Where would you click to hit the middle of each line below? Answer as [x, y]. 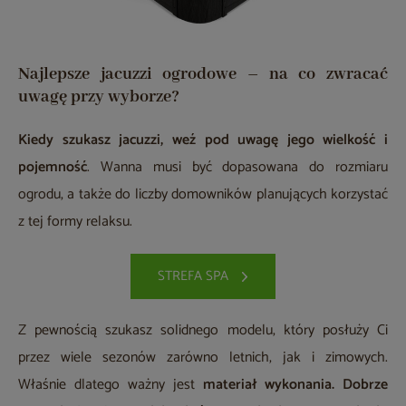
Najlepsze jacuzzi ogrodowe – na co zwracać [203, 74]
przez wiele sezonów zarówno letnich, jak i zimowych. [203, 357]
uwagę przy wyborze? [99, 97]
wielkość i [355, 140]
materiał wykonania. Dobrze [295, 384]
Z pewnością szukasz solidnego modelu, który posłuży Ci [203, 330]
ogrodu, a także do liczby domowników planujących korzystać [203, 194]
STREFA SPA [193, 275]
